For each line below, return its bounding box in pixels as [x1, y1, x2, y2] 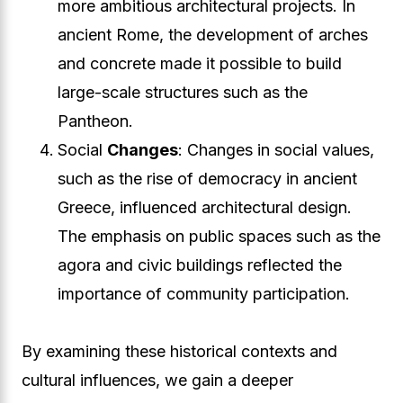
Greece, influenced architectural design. [58, 198, 352, 217]
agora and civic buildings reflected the [58, 255, 342, 274]
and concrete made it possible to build [58, 54, 342, 73]
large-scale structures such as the [58, 83, 308, 102]
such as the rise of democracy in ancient [58, 169, 357, 188]
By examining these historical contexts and [22, 342, 337, 361]
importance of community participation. [58, 284, 350, 303]
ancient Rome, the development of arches [58, 25, 368, 44]
